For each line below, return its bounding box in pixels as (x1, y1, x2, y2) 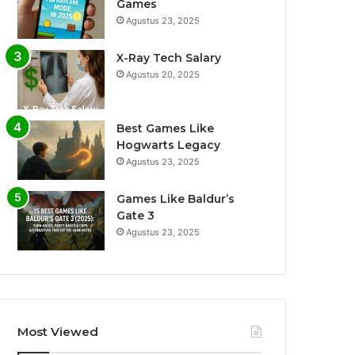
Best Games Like (116, 121, 214, 136)
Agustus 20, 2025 (126, 69, 200, 81)
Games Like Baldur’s (116, 192, 235, 207)
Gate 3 (116, 208, 155, 223)
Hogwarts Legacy (116, 138, 220, 153)
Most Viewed (17, 324, 98, 340)
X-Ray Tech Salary (116, 51, 221, 66)
